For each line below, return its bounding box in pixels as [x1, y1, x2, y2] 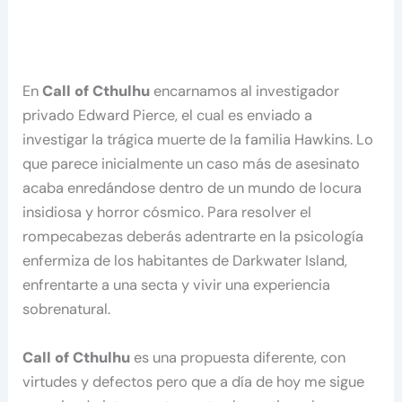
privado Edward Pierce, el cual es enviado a [22, 106, 313, 126]
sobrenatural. [22, 300, 111, 319]
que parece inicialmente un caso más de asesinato [22, 154, 361, 174]
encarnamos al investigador [150, 82, 340, 101]
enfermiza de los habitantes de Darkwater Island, [22, 251, 348, 271]
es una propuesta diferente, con [130, 347, 346, 367]
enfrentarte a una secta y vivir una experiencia [22, 275, 331, 295]
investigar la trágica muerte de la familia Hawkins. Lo [22, 130, 374, 150]
